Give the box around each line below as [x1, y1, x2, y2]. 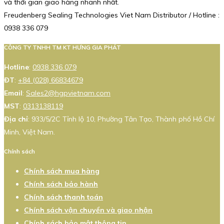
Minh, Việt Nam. [4, 127, 55, 136]
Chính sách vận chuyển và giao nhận [24, 205, 152, 214]
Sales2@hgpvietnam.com [26, 88, 110, 97]
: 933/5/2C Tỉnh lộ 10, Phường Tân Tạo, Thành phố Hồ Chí [28, 114, 214, 123]
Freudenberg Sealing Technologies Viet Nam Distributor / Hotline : [4, 10, 219, 19]
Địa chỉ [4, 114, 28, 123]
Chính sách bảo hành [24, 179, 98, 188]
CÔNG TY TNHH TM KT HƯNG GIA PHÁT [4, 43, 121, 51]
